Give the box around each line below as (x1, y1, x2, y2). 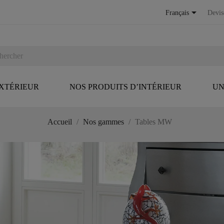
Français (165, 9, 189, 17)
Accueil (47, 117, 72, 126)
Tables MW (134, 117, 172, 126)
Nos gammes (82, 117, 124, 126)
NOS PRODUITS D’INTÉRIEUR (69, 82, 181, 91)
